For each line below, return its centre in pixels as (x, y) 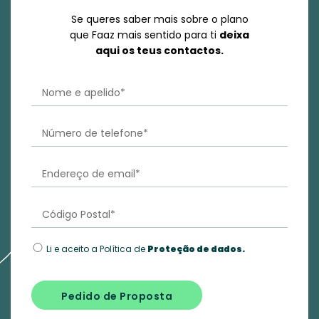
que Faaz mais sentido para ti (145, 35)
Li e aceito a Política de (97, 249)
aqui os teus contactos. (159, 51)
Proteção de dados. (197, 249)
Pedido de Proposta (117, 297)
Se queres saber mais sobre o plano (159, 20)
